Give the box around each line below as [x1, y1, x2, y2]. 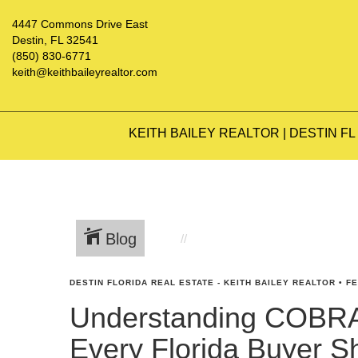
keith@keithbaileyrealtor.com [12, 66, 157, 78]
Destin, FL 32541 [12, 34, 98, 46]
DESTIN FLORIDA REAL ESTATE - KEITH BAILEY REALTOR [70, 278, 336, 287]
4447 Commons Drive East [12, 18, 148, 30]
